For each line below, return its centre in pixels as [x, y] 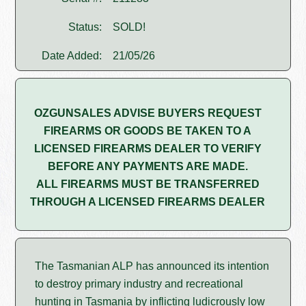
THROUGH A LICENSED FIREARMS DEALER [148, 202]
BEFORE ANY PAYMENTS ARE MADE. [148, 167]
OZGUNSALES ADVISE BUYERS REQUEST [148, 113]
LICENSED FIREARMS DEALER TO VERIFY [148, 149]
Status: [85, 27]
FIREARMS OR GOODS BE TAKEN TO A [148, 131]
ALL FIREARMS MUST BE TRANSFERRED [148, 184]
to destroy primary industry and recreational [139, 284]
